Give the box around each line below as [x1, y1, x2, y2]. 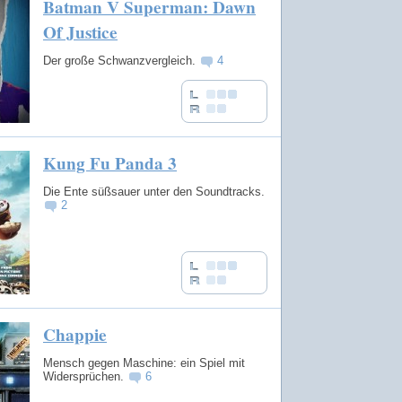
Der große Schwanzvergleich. [43, 53, 199, 67]
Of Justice [43, 20, 118, 46]
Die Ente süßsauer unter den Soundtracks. [43, 184, 265, 198]
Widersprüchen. [43, 369, 127, 383]
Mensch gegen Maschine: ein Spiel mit [43, 355, 245, 370]
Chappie [43, 322, 107, 347]
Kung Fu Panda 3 [43, 151, 177, 176]
